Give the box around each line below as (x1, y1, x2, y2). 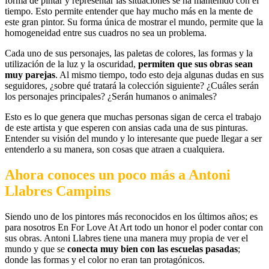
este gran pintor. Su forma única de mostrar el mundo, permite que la (5, 17, 263, 28)
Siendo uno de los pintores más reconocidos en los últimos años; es (5, 211, 258, 222)
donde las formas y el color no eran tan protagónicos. (5, 254, 205, 265)
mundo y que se (5, 243, 67, 254)
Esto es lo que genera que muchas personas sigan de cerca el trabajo (5, 112, 261, 122)
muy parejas (5, 70, 55, 80)
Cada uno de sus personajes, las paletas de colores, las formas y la (5, 48, 253, 59)
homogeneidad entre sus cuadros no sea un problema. (5, 28, 207, 38)
